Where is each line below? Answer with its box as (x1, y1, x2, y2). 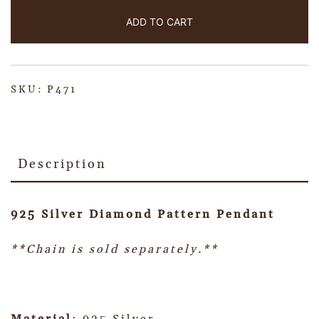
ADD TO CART (126, 16, 193, 28)
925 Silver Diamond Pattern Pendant (11, 207, 275, 222)
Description (18, 156, 107, 173)
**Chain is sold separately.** (11, 242, 219, 257)
